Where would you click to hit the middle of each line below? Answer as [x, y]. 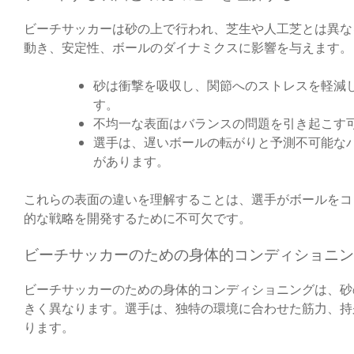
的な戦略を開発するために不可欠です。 [137, 218]
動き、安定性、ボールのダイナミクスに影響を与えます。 [188, 47]
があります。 [131, 161]
